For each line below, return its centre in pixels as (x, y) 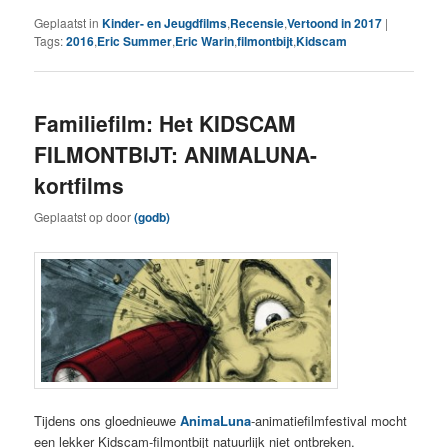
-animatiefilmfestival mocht (329, 420)
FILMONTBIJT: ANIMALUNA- (176, 154)
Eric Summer (135, 41)
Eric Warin (205, 41)
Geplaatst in (67, 23)
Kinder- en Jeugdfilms (165, 23)
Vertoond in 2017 (335, 23)
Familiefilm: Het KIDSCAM (165, 123)
